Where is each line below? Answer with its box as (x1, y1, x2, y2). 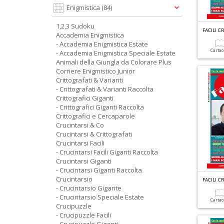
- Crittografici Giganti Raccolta (56, 102, 144, 111)
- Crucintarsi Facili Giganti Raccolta (56, 147, 158, 156)
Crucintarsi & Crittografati (56, 129, 132, 138)
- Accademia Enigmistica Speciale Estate (56, 48, 175, 57)
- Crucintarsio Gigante (56, 183, 121, 192)
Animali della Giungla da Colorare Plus (56, 57, 171, 66)
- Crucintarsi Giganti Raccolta (56, 165, 142, 174)
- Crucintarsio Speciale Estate (56, 192, 144, 201)
